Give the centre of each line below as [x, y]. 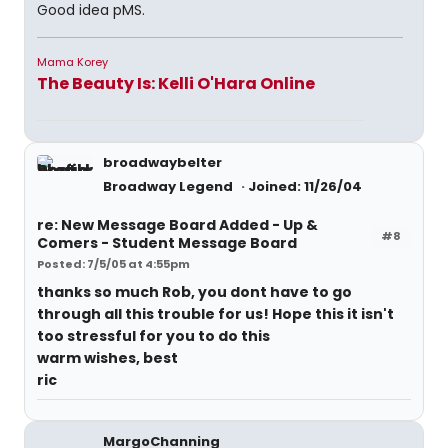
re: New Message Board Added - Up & [177, 225]
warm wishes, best [107, 358]
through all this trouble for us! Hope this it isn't [215, 314]
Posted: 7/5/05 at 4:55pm [113, 264]
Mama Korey [72, 62]
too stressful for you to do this [153, 336]
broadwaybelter [162, 162]
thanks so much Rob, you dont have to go [194, 292]
